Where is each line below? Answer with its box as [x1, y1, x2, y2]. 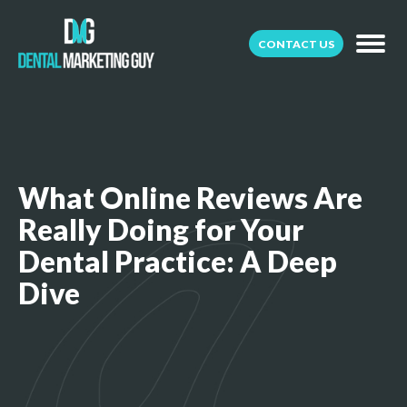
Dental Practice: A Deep [18, 243, 337, 279]
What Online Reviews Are [18, 180, 362, 215]
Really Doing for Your [18, 212, 303, 247]
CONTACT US [258, 36, 334, 51]
